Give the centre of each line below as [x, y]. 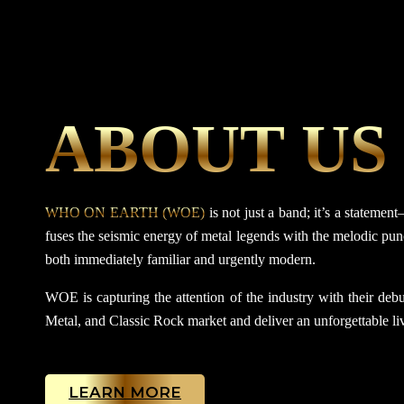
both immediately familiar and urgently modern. [180, 259]
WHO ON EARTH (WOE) [125, 212]
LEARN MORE [125, 392]
